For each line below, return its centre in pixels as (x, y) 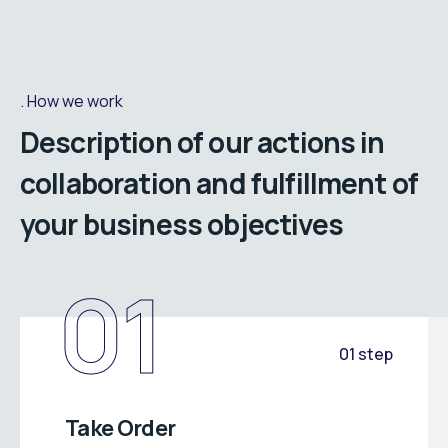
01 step (366, 354)
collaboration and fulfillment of (219, 183)
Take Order (120, 428)
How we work (75, 101)
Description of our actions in (202, 142)
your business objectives (184, 224)
